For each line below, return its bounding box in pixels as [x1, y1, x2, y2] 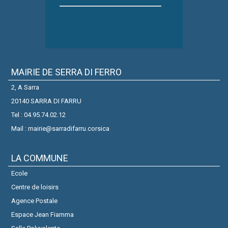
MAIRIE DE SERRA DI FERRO [11, 67, 122, 77]
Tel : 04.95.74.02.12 [11, 111, 66, 119]
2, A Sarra [11, 83, 39, 91]
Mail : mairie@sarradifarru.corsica [11, 125, 109, 132]
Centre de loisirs [11, 183, 59, 191]
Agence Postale [11, 197, 58, 205]
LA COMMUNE [11, 153, 68, 163]
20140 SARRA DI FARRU [11, 97, 81, 105]
